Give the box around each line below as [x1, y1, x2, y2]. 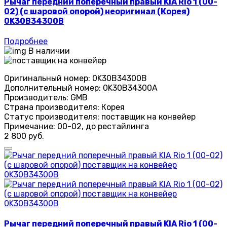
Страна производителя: [4, 102, 99, 112]
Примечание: [4, 122, 55, 132]
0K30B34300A [103, 83, 158, 93]
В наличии [28, 46, 70, 56]
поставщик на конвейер [101, 112, 196, 122]
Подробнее [4, 36, 48, 47]
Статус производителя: [4, 112, 99, 122]
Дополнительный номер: [4, 83, 101, 93]
